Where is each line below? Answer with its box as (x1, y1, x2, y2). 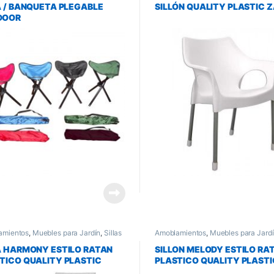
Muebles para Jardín (32, 228, 101, 237)
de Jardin (154, 235, 186, 245)
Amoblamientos (154, 228, 207, 237)
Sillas (103, 228, 122, 237)
